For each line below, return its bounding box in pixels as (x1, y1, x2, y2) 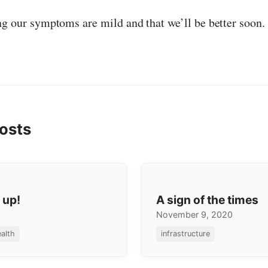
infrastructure (161, 229, 210, 238)
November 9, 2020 (156, 209, 233, 220)
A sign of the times (156, 192, 258, 207)
